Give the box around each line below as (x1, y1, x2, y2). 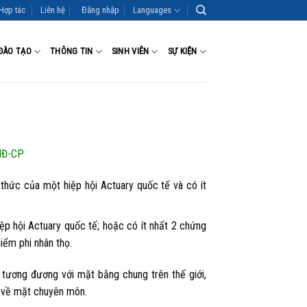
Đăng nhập (82, 5, 120, 15)
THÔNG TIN (50, 46, 93, 56)
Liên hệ (40, 5, 65, 15)
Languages (133, 5, 172, 15)
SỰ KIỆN (167, 46, 197, 56)
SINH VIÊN (111, 46, 149, 56)
